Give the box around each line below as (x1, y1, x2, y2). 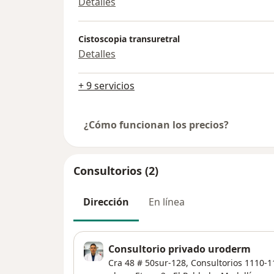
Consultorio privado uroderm (108, 242, 251, 256)
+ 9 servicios (78, 79, 135, 93)
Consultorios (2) (73, 163, 158, 179)
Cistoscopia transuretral (78, 32, 180, 45)
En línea (149, 195, 185, 209)
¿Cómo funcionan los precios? (84, 118, 229, 132)
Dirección (83, 195, 129, 209)
